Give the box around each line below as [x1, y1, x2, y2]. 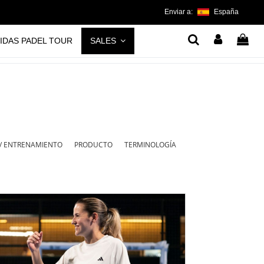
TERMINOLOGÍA [124, 139, 176, 150]
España [214, 8, 239, 16]
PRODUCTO [74, 139, 113, 150]
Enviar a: [164, 8, 194, 16]
